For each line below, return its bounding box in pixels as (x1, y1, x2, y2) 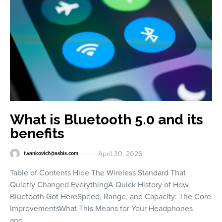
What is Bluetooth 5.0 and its (10, 111, 203, 128)
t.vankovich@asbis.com (24, 150, 78, 157)
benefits (10, 125, 64, 142)
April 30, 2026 (98, 149, 142, 158)
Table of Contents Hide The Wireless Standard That (10, 167, 186, 178)
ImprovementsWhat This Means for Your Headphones (10, 203, 193, 214)
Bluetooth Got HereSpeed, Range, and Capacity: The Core (10, 191, 211, 202)
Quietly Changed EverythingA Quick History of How (10, 179, 189, 190)
